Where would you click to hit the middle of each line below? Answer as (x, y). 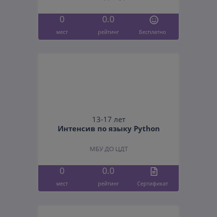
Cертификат (153, 183)
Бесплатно (153, 31)
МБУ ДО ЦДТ (108, 149)
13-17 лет (108, 120)
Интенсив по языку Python (108, 129)
